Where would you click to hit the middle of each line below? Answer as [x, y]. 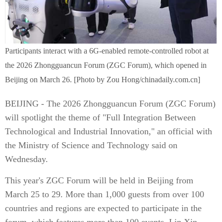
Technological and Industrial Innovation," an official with [109, 131]
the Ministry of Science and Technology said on [91, 145]
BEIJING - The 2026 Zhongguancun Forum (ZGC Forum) [110, 104]
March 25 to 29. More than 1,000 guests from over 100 [105, 194]
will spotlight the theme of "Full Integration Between [100, 117]
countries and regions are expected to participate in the [103, 208]
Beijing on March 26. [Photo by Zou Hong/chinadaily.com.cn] [103, 80]
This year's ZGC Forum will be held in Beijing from [99, 180]
